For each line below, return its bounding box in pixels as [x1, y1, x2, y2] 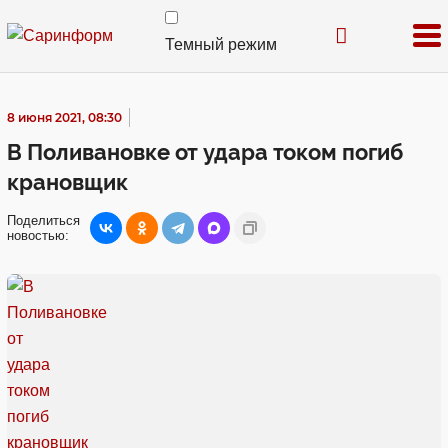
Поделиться [7, 213, 80, 228]
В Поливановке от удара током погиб [7, 139, 403, 165]
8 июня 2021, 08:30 [7, 110, 122, 125]
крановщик [7, 169, 128, 195]
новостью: [7, 228, 69, 243]
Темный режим [165, 36, 277, 53]
